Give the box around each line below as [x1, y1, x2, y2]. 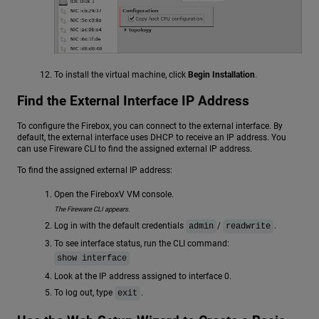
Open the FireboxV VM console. [54, 189, 174, 199]
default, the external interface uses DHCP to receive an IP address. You [17, 132, 286, 143]
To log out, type [54, 287, 115, 298]
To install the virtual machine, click [54, 69, 188, 80]
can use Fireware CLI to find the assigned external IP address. [17, 144, 252, 155]
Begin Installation [188, 69, 255, 80]
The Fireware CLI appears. [54, 205, 130, 213]
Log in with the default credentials [54, 221, 186, 231]
